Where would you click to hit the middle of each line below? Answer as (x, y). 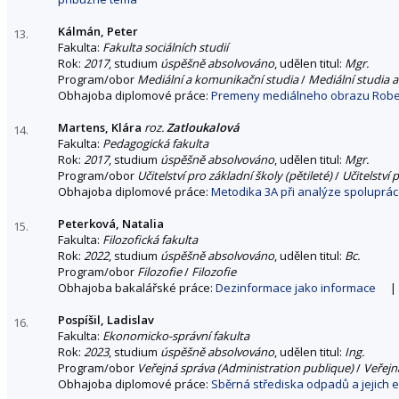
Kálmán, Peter (98, 31)
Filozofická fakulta (150, 239)
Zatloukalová (203, 127)
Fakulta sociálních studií (165, 47)
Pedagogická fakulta (155, 143)
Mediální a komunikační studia (218, 79)
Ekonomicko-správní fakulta (176, 335)
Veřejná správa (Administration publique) (245, 367)
